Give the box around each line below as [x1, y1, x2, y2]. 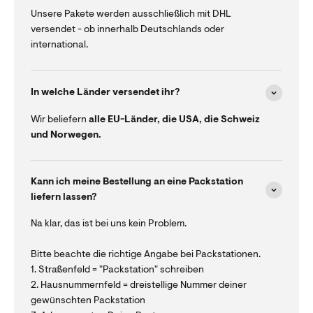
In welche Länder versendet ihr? [31, 87, 180, 98]
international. [31, 40, 88, 50]
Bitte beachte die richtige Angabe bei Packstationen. [31, 249, 261, 260]
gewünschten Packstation [31, 296, 145, 306]
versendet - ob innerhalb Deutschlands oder [31, 24, 224, 35]
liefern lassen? [31, 192, 96, 203]
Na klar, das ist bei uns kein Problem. [31, 219, 187, 229]
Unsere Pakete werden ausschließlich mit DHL [31, 9, 231, 20]
